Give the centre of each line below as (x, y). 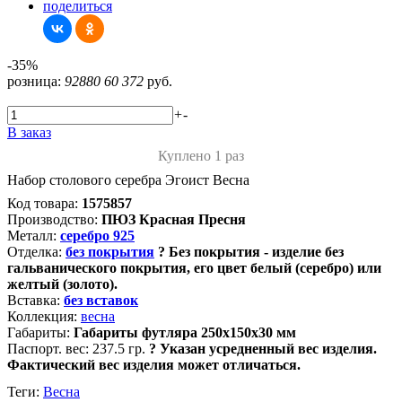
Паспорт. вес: (48, 349)
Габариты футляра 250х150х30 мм (185, 332)
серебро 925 (97, 236)
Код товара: (43, 203)
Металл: (32, 236)
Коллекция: (42, 316)
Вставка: (34, 300)
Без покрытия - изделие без (256, 252)
